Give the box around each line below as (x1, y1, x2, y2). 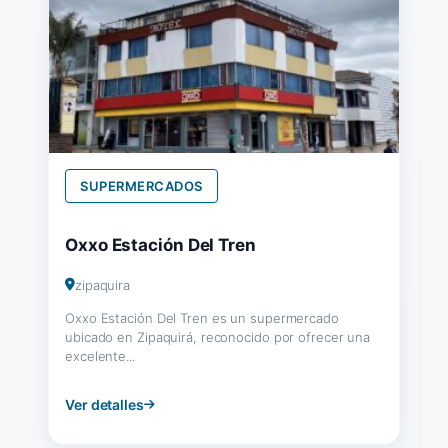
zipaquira (74, 276, 131, 293)
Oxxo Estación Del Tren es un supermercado (65, 309, 339, 326)
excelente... (65, 347, 135, 364)
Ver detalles (65, 395, 144, 413)
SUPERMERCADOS (80, 177, 203, 194)
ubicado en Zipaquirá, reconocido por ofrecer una (65, 328, 371, 345)
